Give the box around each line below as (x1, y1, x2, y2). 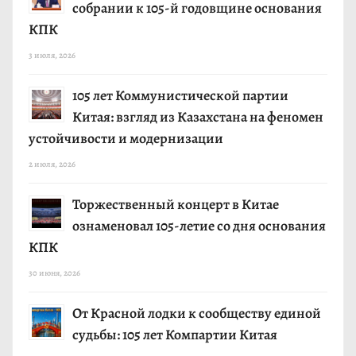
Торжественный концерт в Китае (72, 195, 279, 215)
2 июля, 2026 (29, 158, 75, 171)
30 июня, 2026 (29, 267, 80, 280)
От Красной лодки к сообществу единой (72, 304, 321, 323)
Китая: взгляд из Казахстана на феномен (72, 107, 323, 127)
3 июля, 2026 (29, 49, 75, 62)
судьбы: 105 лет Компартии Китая (72, 325, 277, 345)
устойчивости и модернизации (29, 129, 223, 149)
